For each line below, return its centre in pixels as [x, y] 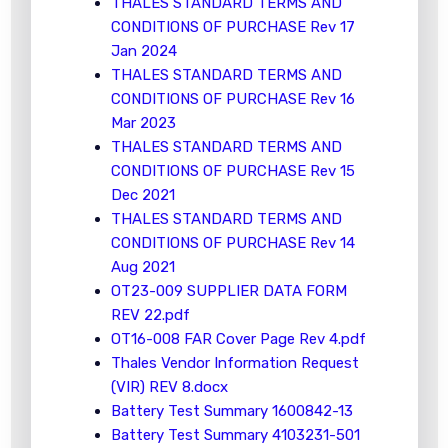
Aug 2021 [142, 267]
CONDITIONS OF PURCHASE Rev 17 [232, 27]
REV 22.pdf [150, 315]
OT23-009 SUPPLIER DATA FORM [228, 291]
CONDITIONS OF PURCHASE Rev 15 [232, 171]
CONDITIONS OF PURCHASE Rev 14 [232, 243]
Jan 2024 [143, 51]
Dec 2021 [142, 195]
